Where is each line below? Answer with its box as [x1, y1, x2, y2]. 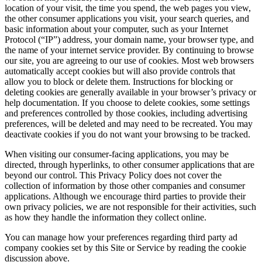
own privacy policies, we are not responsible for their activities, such [5, 202, 256, 212]
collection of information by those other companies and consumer [5, 181, 245, 191]
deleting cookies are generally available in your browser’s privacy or [5, 87, 256, 98]
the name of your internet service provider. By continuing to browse [5, 45, 254, 56]
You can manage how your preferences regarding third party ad [5, 232, 237, 243]
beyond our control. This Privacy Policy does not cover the [5, 170, 222, 181]
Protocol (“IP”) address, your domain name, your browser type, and [5, 35, 254, 45]
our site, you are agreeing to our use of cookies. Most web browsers [5, 56, 254, 66]
